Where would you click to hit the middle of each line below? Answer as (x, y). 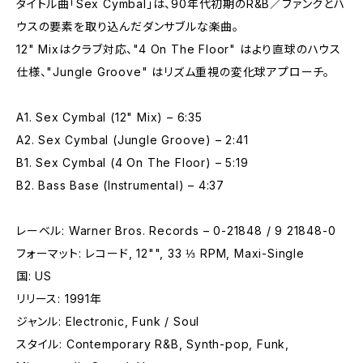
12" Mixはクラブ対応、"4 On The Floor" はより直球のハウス (179, 49)
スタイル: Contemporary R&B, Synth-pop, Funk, (153, 344)
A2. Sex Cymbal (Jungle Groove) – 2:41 (132, 140)
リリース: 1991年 (59, 299)
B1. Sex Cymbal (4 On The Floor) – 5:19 (132, 162)
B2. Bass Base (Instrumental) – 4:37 (120, 185)
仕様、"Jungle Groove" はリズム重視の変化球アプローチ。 (173, 72)
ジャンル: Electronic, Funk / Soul (108, 321)
